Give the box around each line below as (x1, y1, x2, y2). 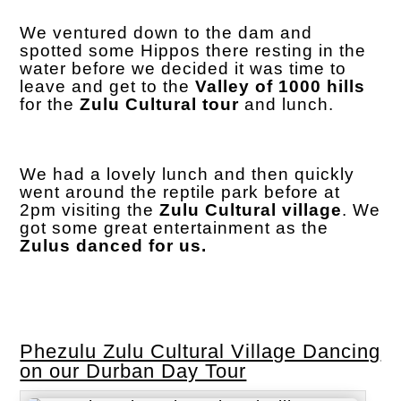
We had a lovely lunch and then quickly (20, 164, 355, 183)
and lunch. (239, 94, 335, 114)
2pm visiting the (20, 200, 160, 219)
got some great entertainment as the (20, 218, 329, 237)
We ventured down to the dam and (20, 22, 313, 42)
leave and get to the (20, 76, 196, 96)
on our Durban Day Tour (20, 359, 247, 382)
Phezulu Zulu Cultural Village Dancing (20, 339, 381, 363)
